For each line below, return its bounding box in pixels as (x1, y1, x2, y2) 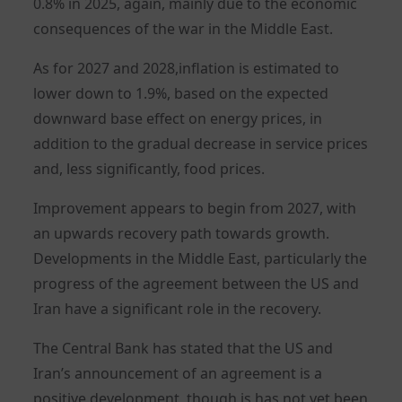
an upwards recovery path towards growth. (33, 223, 330, 243)
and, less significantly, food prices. (33, 158, 266, 179)
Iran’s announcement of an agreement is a (33, 363, 323, 383)
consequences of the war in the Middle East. (33, 18, 334, 39)
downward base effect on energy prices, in (33, 108, 323, 128)
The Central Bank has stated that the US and (33, 337, 334, 358)
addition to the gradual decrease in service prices (33, 133, 369, 153)
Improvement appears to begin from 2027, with (33, 197, 357, 218)
